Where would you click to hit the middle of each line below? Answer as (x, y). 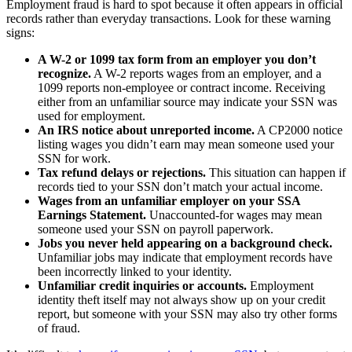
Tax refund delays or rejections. (122, 172)
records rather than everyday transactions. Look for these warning (169, 18)
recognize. (64, 73)
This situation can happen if (276, 172)
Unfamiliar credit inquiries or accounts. (142, 285)
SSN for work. (74, 158)
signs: (20, 32)
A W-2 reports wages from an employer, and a (206, 73)
